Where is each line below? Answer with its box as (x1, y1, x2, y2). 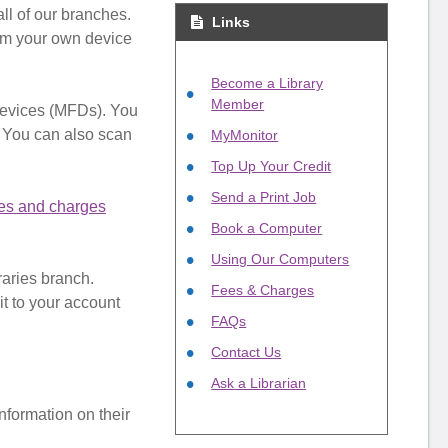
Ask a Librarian (211, 375, 307, 391)
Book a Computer (211, 220, 323, 236)
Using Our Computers (211, 251, 350, 267)
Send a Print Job (211, 189, 317, 205)
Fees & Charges (211, 282, 315, 298)
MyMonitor (211, 127, 279, 143)
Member (211, 96, 265, 112)
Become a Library (211, 75, 324, 91)
